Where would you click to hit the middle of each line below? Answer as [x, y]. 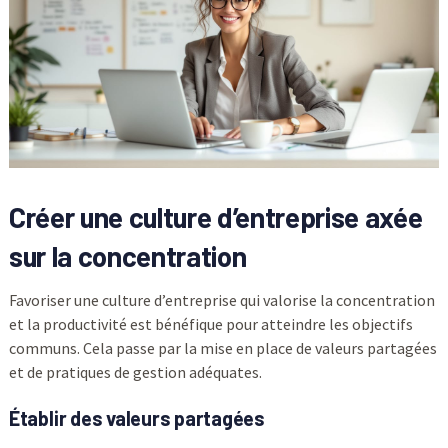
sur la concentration [127, 256]
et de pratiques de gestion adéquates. [135, 372]
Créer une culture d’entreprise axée [215, 217]
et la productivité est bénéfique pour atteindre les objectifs [210, 324]
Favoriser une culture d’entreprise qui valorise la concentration [221, 300]
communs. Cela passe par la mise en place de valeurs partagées [222, 348]
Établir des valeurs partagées [136, 418]
